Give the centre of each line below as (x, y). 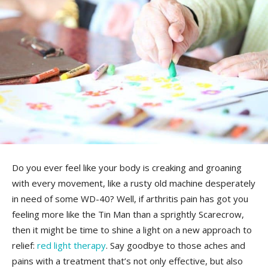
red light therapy (71, 245)
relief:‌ (25, 245)
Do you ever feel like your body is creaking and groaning (127, 167)
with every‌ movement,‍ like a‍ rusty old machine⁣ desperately (134, 183)
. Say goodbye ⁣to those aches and (176, 245)
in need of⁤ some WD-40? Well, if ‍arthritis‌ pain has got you (130, 198)
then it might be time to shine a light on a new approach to (132, 229)
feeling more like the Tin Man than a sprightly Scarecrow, (128, 214)
